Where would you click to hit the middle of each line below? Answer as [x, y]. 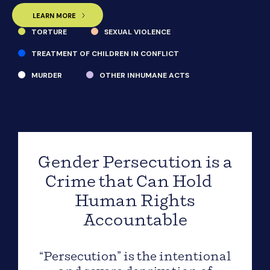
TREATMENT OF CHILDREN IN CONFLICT [105, 54]
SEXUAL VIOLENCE [137, 32]
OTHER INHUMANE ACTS [144, 75]
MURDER [47, 75]
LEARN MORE [54, 15]
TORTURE [49, 32]
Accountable [135, 221]
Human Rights [135, 201]
